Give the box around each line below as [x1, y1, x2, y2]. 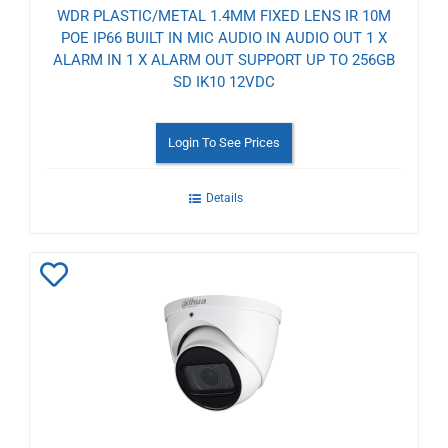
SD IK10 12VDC [173, 72, 275, 91]
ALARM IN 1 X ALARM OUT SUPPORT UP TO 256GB [53, 50, 395, 69]
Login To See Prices [168, 134, 280, 150]
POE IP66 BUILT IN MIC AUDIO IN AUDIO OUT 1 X [61, 28, 387, 47]
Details [205, 190, 243, 205]
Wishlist [40, 346, 138, 380]
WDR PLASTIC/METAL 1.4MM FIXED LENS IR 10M [57, 6, 391, 25]
